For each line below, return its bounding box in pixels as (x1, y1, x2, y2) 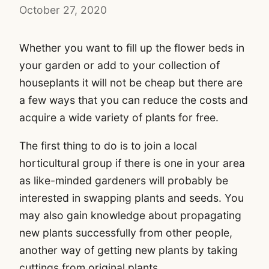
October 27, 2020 (19, 4, 107, 17)
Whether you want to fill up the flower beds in (19, 41, 244, 54)
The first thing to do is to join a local (19, 139, 197, 152)
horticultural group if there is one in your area (19, 156, 245, 169)
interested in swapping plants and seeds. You (19, 191, 244, 204)
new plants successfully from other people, (19, 226, 232, 239)
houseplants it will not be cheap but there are (19, 76, 243, 89)
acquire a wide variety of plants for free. (19, 110, 219, 124)
